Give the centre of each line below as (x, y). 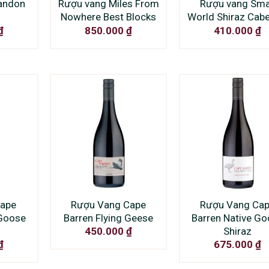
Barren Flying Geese (109, 218)
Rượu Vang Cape (109, 204)
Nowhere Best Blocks (109, 17)
